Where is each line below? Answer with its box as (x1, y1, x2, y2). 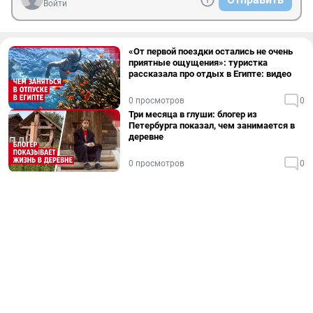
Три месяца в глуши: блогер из (129, 109, 257, 119)
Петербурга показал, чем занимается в (129, 120, 295, 131)
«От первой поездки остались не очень (129, 46, 293, 57)
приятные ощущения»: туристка (129, 57, 268, 68)
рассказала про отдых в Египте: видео (129, 68, 291, 79)
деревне (129, 131, 163, 142)
